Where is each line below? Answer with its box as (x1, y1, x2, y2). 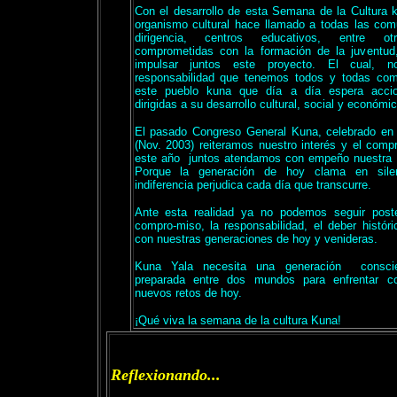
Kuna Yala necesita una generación (134, 260, 341, 273)
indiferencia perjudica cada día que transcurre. (134, 178, 371, 191)
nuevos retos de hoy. (134, 286, 242, 300)
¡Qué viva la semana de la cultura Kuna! (134, 314, 341, 327)
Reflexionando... (110, 366, 221, 384)
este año (134, 152, 180, 165)
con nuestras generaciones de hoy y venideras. (134, 232, 378, 245)
